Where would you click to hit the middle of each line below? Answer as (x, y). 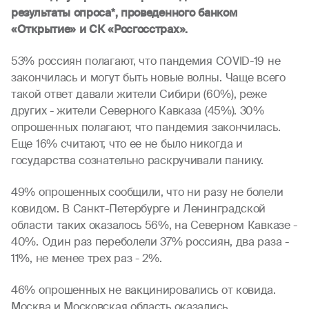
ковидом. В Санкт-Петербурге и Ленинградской (139, 209)
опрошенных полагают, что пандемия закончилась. (146, 127)
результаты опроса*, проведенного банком (124, 13)
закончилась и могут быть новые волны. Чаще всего (148, 78)
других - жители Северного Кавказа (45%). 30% (138, 111)
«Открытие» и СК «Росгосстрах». (99, 29)
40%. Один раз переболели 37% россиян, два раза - (150, 242)
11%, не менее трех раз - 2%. (87, 258)
